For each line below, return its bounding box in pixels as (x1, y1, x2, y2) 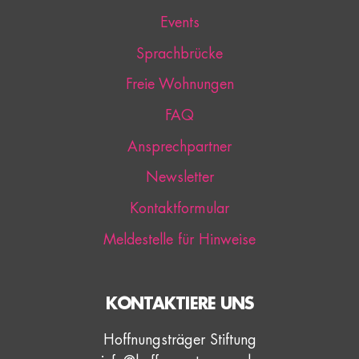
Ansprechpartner (127, 139, 232, 154)
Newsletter (145, 170, 214, 185)
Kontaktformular (130, 201, 229, 216)
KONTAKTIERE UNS (105, 295, 254, 313)
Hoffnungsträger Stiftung (103, 332, 256, 347)
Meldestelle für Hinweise (103, 232, 256, 247)
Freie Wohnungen (125, 77, 234, 92)
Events (159, 15, 200, 30)
